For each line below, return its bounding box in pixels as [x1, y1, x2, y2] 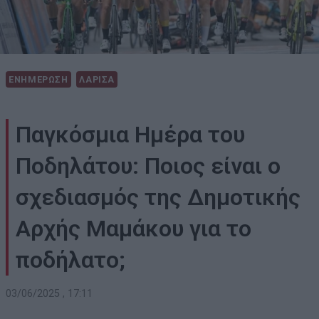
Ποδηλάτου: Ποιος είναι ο [16, 152, 281, 180]
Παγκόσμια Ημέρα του [16, 121, 245, 149]
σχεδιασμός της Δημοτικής [16, 184, 300, 211]
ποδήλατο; [16, 246, 125, 274]
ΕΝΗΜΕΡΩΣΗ [9, 74, 68, 85]
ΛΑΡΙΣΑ [79, 74, 115, 85]
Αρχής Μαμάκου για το [16, 215, 251, 243]
